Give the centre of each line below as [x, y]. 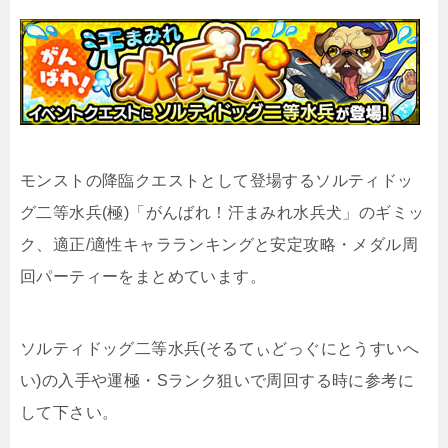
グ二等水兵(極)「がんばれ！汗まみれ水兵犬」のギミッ [222, 212]
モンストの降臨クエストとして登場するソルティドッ [217, 180]
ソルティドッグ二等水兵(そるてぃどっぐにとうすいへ [219, 348]
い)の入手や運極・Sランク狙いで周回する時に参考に [217, 380]
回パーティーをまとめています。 [143, 276]
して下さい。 [69, 412]
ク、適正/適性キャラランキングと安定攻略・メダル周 [219, 244]
